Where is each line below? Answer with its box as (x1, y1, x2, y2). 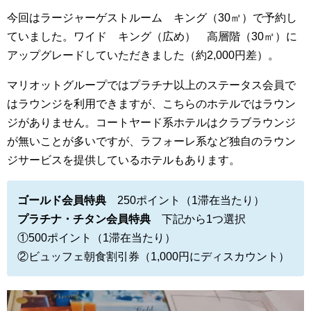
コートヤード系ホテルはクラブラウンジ (96, 117, 296, 129)
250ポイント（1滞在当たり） (117, 194, 264, 207)
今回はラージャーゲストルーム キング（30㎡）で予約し (7, 12, 297, 24)
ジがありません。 (7, 117, 96, 129)
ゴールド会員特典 (17, 194, 117, 207)
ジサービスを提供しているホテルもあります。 (7, 154, 240, 167)
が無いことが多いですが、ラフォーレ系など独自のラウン (7, 135, 296, 148)
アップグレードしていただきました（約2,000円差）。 (7, 49, 279, 62)
